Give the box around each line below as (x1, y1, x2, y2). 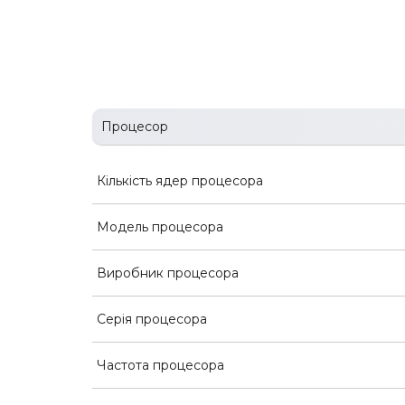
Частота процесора (97, 356, 224, 373)
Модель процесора (97, 218, 223, 235)
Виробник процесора (97, 264, 239, 281)
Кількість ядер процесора (97, 172, 263, 189)
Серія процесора (97, 310, 207, 327)
